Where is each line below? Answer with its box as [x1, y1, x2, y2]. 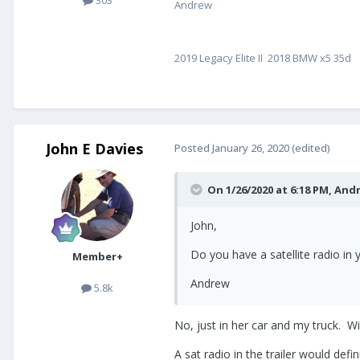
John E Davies [45, 139, 143, 159]
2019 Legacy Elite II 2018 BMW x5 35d [174, 51, 354, 66]
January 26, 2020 [212, 141, 289, 156]
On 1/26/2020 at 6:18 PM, [207, 182, 334, 198]
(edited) [292, 141, 330, 156]
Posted [174, 141, 212, 156]
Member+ [72, 249, 123, 264]
